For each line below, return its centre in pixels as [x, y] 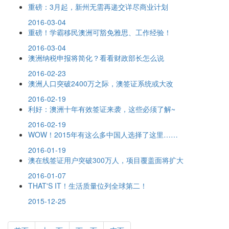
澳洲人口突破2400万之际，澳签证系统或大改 [101, 83]
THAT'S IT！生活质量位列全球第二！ [88, 185]
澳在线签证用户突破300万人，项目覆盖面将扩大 [106, 160]
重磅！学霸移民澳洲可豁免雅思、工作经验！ [100, 32]
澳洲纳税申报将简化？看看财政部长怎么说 [96, 58]
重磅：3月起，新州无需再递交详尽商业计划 [98, 6]
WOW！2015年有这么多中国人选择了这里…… [103, 134]
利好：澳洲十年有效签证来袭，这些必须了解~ [102, 109]
